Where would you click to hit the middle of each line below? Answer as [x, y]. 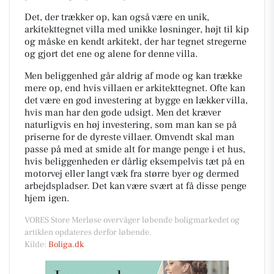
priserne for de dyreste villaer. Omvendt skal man [129, 137]
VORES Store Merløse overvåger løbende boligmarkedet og [132, 220]
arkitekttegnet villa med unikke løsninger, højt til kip [137, 29]
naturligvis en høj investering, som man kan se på [131, 124]
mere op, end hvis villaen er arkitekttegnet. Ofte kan [135, 88]
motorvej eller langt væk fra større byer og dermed [132, 173]
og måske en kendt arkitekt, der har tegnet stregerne [135, 41]
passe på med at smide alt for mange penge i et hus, [135, 149]
